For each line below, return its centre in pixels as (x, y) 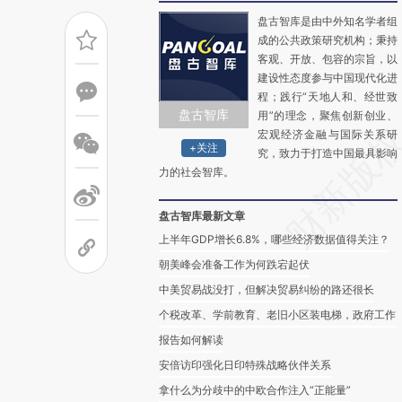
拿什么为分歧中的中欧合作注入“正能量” (255, 390)
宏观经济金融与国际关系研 (328, 134)
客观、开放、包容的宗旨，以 (328, 59)
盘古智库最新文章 (202, 216)
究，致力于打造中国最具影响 (328, 153)
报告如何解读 (191, 340)
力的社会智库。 (197, 172)
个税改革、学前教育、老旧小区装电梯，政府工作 (277, 315)
